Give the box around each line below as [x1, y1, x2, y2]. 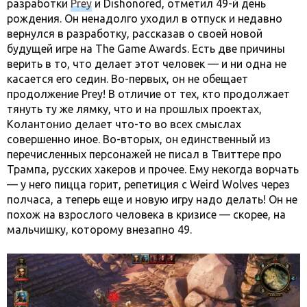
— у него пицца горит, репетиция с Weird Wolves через [7, 177, 290, 191]
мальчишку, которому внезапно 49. [7, 223, 195, 236]
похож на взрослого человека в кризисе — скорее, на [7, 208, 286, 221]
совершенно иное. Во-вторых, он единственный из [7, 132, 271, 145]
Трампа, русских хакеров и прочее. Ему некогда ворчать [7, 162, 299, 175]
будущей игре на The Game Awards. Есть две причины [7, 42, 285, 55]
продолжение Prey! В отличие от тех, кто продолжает [7, 87, 290, 100]
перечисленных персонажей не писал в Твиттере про [7, 147, 282, 160]
